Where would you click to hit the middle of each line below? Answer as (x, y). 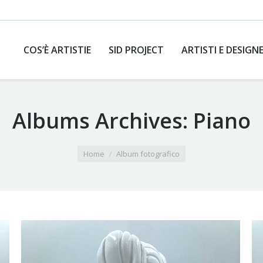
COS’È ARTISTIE (57, 50)
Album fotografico (148, 154)
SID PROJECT (136, 50)
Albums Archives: (103, 121)
